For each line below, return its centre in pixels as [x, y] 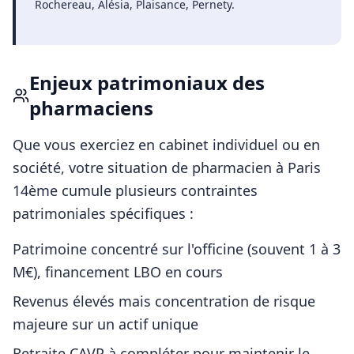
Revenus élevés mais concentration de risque [164, 301]
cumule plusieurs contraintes [158, 190]
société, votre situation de [102, 168]
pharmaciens [91, 108]
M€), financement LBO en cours [118, 272]
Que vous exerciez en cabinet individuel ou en [166, 145]
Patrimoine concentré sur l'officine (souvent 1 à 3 [177, 249]
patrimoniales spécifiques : [103, 213]
